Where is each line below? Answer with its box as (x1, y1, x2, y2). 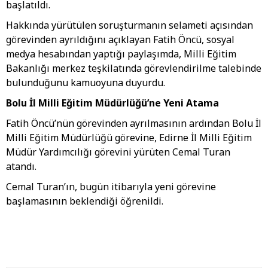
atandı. (6, 160, 36, 173)
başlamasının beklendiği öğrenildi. (6, 194, 163, 208)
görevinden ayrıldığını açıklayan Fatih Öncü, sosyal (6, 33, 234, 47)
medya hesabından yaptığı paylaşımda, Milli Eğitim (6, 47, 236, 61)
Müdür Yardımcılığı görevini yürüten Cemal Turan (6, 145, 230, 159)
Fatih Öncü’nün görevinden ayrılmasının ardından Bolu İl (6, 117, 261, 130)
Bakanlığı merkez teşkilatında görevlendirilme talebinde (6, 62, 261, 75)
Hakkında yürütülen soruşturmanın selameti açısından (6, 19, 253, 32)
